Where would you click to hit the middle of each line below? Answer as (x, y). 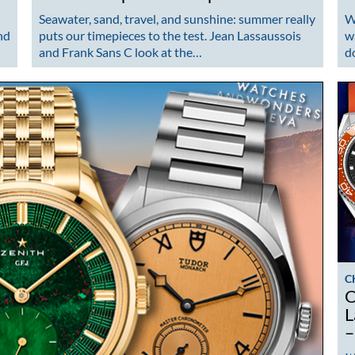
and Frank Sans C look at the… (120, 52)
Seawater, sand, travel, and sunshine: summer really (177, 18)
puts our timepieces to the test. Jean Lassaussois (170, 35)
